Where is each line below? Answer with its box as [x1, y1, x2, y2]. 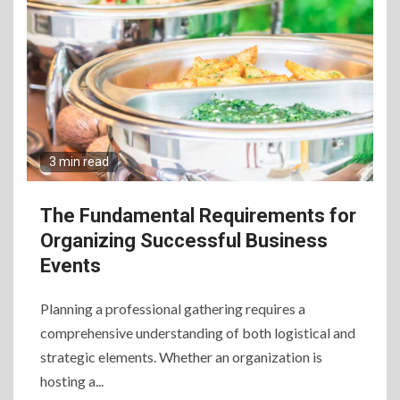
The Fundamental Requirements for [40, 204, 356, 227]
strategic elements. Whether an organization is [40, 348, 322, 365]
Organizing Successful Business [40, 229, 328, 252]
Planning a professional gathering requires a [40, 300, 305, 317]
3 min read [49, 154, 109, 169]
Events [40, 254, 101, 277]
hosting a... [40, 372, 104, 389]
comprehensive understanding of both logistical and [40, 324, 355, 341]
